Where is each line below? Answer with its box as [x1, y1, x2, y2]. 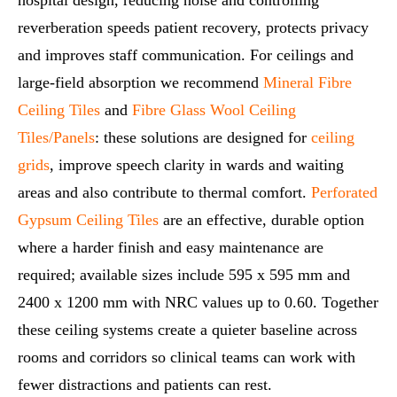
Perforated [311, 183, 378, 201]
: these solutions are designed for [95, 128, 311, 146]
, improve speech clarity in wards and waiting [50, 155, 344, 174]
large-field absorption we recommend [18, 73, 263, 91]
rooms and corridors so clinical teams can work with [18, 347, 355, 366]
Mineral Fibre [263, 73, 352, 91]
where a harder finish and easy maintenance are [18, 237, 323, 256]
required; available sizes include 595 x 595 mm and [18, 265, 350, 284]
